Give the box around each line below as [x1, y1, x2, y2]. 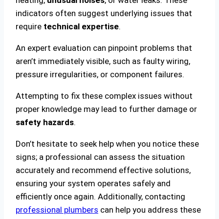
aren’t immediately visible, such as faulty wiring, [16, 56, 190, 66]
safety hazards [16, 117, 74, 127]
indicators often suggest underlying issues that [16, 8, 192, 18]
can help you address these [98, 204, 201, 215]
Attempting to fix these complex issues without [16, 90, 193, 101]
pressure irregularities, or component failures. [16, 69, 184, 79]
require [16, 21, 44, 31]
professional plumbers [16, 204, 98, 215]
